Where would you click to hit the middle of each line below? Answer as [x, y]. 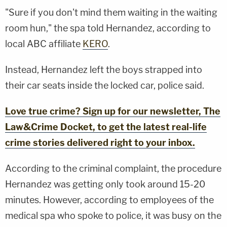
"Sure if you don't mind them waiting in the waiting [111, 12]
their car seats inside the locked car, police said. [105, 85]
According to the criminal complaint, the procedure [113, 168]
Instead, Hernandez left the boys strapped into [104, 69]
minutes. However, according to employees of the [109, 200]
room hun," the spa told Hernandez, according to [108, 28]
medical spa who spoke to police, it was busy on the [113, 215]
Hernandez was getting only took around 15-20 [105, 184]
